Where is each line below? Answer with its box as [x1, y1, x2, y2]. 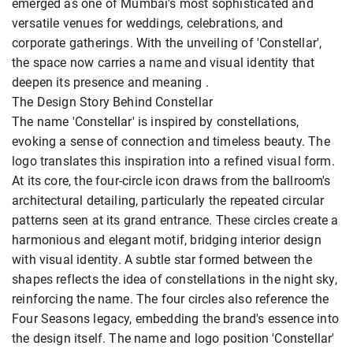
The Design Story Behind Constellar [12, 94, 214, 110]
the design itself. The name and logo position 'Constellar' [12, 330, 335, 346]
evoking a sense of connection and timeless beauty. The [12, 133, 330, 149]
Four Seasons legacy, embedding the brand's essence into [12, 310, 339, 326]
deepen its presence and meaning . [12, 74, 209, 90]
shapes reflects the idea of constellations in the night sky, [12, 271, 337, 287]
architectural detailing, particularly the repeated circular [12, 192, 325, 208]
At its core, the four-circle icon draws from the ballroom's [12, 173, 331, 188]
